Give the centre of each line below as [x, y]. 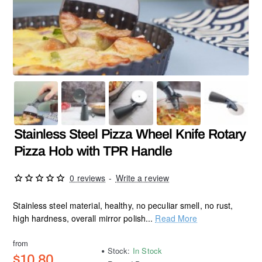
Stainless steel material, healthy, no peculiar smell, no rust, [123, 206]
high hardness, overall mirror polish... [84, 218]
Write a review [142, 178]
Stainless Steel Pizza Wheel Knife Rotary [130, 135]
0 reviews [88, 178]
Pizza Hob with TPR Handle [93, 151]
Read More [176, 218]
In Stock [147, 251]
